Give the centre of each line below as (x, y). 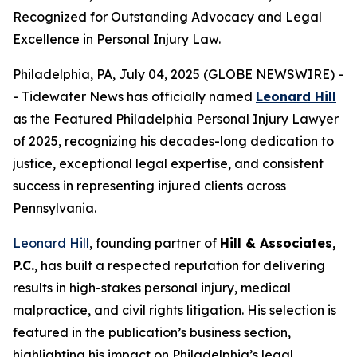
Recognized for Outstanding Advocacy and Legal (167, 17)
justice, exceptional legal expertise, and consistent (168, 163)
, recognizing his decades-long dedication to (196, 141)
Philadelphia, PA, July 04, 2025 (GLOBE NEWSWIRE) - (178, 74)
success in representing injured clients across (149, 186)
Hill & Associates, (278, 243)
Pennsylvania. (55, 208)
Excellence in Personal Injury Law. (117, 39)
